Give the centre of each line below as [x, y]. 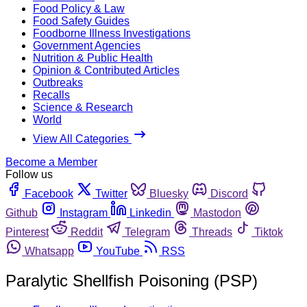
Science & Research [83, 107]
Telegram [147, 232]
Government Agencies [87, 45]
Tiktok [269, 232]
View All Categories [82, 138]
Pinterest [27, 232]
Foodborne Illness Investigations [112, 33]
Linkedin [150, 212]
